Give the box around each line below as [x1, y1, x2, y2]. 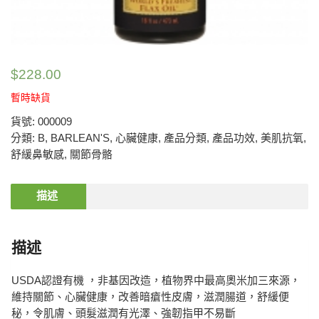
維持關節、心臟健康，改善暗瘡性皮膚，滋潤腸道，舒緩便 [11, 290, 289, 303]
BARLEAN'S [51, 131, 110, 144]
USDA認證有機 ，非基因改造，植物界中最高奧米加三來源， [11, 273, 300, 286]
